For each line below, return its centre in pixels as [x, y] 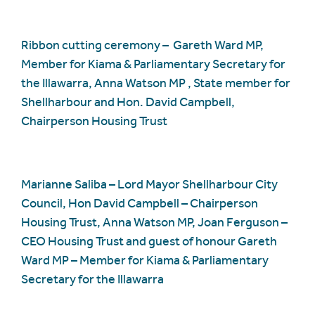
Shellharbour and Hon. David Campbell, [128, 102]
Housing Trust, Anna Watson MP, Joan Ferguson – [154, 222]
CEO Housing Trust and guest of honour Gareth [149, 241]
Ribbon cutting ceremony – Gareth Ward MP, [142, 45]
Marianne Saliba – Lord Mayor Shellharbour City [149, 184]
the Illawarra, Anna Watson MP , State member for [156, 83]
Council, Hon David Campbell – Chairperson [140, 203]
